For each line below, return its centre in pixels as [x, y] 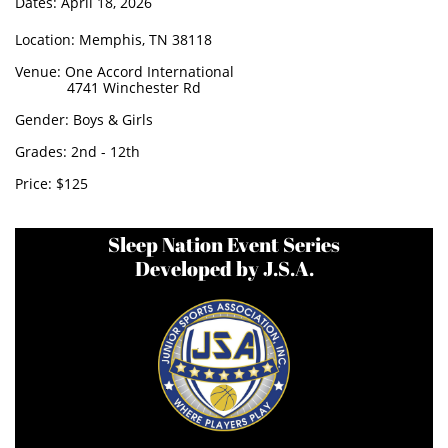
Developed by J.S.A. [224, 268]
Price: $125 [53, 183]
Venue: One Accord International [126, 71]
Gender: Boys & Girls [84, 119]
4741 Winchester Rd [108, 87]
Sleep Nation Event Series [224, 244]
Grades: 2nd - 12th [77, 151]
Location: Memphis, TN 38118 [113, 39]
